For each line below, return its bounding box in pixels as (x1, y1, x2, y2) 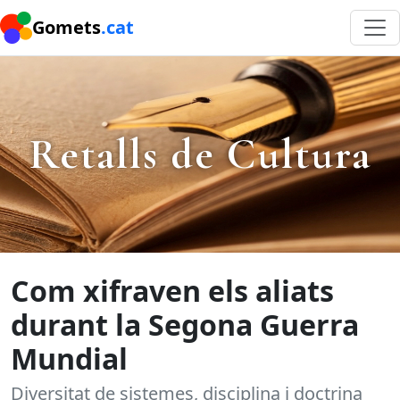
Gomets (32, 15, 101, 39)
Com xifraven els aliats (11, 271, 334, 310)
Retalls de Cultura (29, 128, 371, 180)
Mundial (11, 339, 128, 378)
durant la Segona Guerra (11, 305, 359, 344)
